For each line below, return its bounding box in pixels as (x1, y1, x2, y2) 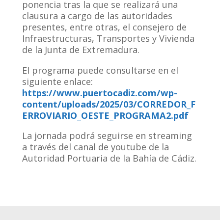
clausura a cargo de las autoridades (22, 10, 172, 22)
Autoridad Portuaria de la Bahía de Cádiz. (22, 152, 196, 164)
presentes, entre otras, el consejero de (22, 21, 187, 33)
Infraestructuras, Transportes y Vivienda (22, 32, 194, 45)
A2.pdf (159, 109, 189, 121)
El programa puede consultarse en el (22, 64, 178, 76)
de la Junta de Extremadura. (22, 44, 139, 56)
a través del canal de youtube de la (22, 140, 169, 153)
